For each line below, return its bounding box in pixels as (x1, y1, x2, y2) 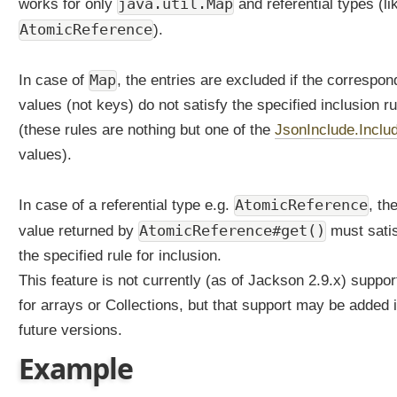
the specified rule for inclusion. (19, 247, 222, 264)
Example (19, 349, 133, 387)
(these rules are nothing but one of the (19, 121, 275, 138)
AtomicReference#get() (139, 222, 325, 239)
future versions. (19, 322, 122, 339)
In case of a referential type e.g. (19, 197, 234, 214)
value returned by (19, 222, 138, 239)
